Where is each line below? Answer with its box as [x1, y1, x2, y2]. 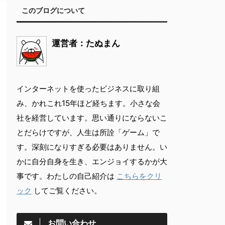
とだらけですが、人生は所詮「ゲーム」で [17, 128, 160, 138]
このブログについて [22, 7, 85, 15]
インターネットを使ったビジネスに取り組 [17, 84, 160, 94]
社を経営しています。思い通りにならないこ [17, 113, 167, 123]
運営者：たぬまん [52, 38, 120, 49]
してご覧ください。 [32, 186, 101, 196]
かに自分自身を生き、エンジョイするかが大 [17, 157, 167, 167]
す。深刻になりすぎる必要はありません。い [17, 142, 167, 152]
